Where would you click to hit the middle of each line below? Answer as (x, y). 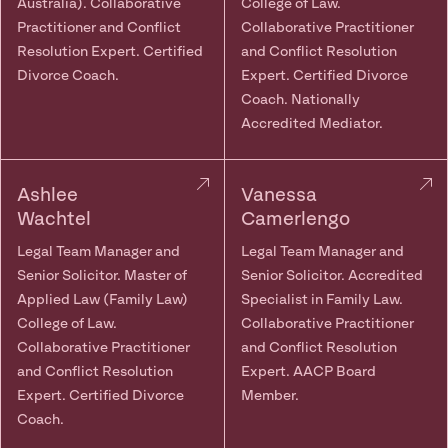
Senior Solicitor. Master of (102, 276)
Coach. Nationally (300, 100)
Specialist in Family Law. (321, 300)
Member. (269, 396)
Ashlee (47, 195)
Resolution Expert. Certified (110, 52)
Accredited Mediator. (311, 124)
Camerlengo (295, 219)
